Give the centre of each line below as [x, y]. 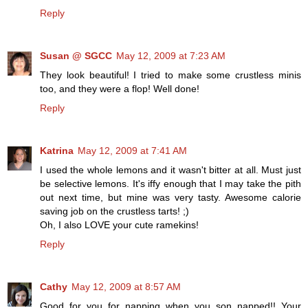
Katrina [57, 150]
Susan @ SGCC [76, 55]
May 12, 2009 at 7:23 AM [171, 55]
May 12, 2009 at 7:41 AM [132, 150]
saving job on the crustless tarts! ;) [114, 211]
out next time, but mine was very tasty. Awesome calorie [170, 197]
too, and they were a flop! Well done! [120, 88]
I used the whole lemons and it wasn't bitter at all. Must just [170, 169]
